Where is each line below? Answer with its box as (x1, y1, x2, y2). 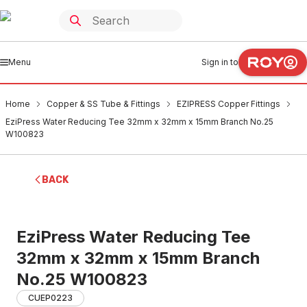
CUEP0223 (28, 293, 73, 303)
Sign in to (201, 57, 238, 67)
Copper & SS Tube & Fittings (47, 99, 160, 109)
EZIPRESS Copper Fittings (177, 99, 280, 109)
